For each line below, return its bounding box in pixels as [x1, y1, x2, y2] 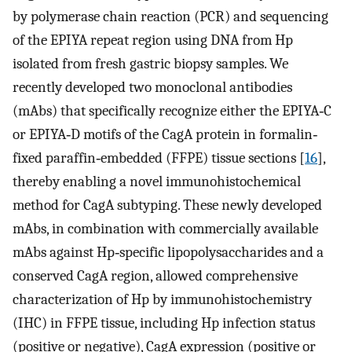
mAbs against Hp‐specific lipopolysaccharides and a [13, 244, 324, 262]
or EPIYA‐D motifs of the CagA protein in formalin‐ [13, 126, 317, 144]
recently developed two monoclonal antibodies [13, 79, 292, 97]
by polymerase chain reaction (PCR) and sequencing [13, 8, 328, 26]
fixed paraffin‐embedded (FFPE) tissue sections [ [13, 149, 305, 167]
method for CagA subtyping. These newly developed [13, 196, 322, 214]
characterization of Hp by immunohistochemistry [13, 291, 312, 309]
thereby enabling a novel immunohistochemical [13, 173, 301, 191]
